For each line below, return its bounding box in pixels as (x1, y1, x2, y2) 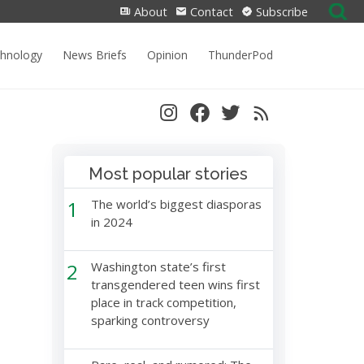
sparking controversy (90, 312, 210, 328)
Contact (187, 4, 233, 19)
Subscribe (253, 4, 308, 19)
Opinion (147, 46, 188, 63)
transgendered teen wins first (90, 276, 260, 292)
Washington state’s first (90, 258, 226, 275)
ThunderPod (208, 46, 273, 63)
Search (323, 3, 359, 19)
